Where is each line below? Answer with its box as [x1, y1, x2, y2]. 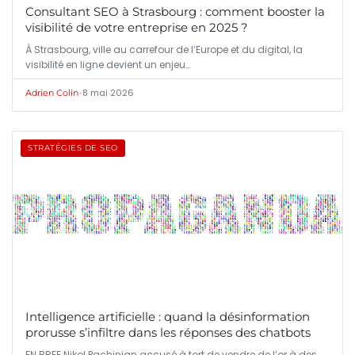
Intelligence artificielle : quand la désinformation [25, 309, 310, 325]
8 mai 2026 [82, 86, 134, 100]
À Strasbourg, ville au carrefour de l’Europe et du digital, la [25, 43, 303, 57]
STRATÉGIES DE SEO [28, 143, 118, 154]
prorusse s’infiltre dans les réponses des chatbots [25, 325, 311, 341]
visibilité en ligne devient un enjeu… [25, 58, 190, 72]
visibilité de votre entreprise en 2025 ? [25, 20, 248, 36]
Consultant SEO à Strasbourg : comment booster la [25, 4, 325, 20]
